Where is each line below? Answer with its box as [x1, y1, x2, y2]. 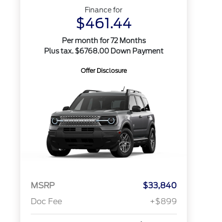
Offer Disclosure [80, 67, 127, 74]
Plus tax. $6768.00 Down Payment [44, 47, 164, 55]
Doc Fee [30, 197, 62, 207]
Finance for [85, 6, 123, 14]
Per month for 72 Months [61, 37, 146, 45]
